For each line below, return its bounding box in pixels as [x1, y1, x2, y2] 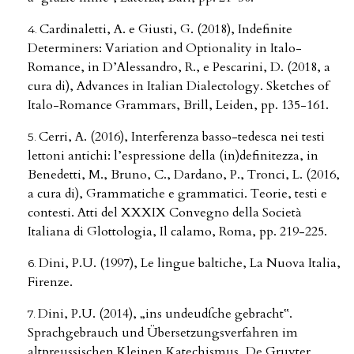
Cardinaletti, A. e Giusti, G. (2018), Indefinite [40, 20, 292, 38]
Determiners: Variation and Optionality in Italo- [28, 39, 302, 57]
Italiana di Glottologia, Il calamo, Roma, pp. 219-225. [28, 222, 327, 240]
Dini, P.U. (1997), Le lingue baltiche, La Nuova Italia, [39, 254, 341, 272]
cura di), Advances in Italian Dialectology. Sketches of [28, 77, 329, 95]
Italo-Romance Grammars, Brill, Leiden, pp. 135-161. [28, 96, 329, 114]
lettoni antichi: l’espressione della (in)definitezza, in [28, 146, 318, 164]
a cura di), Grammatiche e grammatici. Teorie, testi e [28, 184, 327, 202]
